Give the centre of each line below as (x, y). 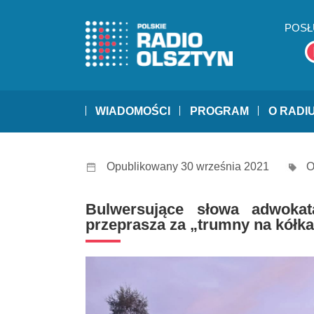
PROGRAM (219, 111)
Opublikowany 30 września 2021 (188, 167)
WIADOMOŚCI (133, 111)
